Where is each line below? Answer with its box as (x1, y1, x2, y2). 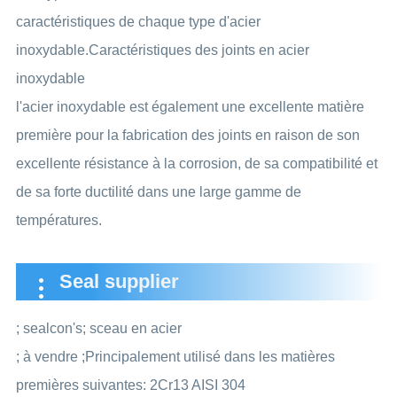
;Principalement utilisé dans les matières (81, 348, 335, 364)
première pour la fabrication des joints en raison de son (15, 127, 360, 143)
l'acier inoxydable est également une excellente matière (15, 98, 364, 114)
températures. (15, 212, 102, 228)
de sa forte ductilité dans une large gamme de (15, 183, 301, 199)
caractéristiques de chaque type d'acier (15, 13, 261, 29)
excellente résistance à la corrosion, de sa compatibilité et (15, 155, 378, 171)
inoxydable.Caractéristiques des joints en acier (15, 42, 309, 58)
